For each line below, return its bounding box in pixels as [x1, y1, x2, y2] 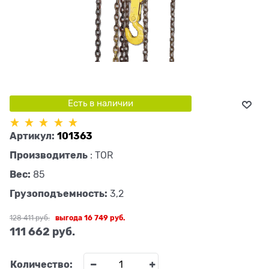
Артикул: [10, 130, 55, 142]
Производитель [10, 149, 88, 161]
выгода [55, 213, 85, 222]
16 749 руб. [84, 213, 125, 222]
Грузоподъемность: [10, 187, 107, 199]
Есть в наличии [67, 98, 133, 109]
